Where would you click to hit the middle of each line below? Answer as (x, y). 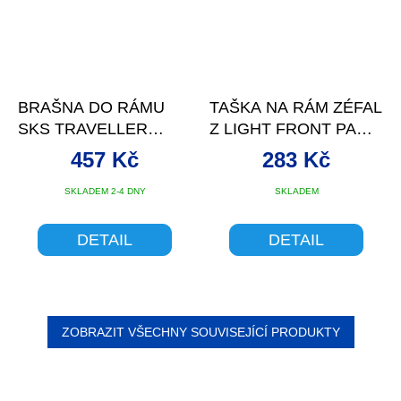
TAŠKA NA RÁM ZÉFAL (296, 108)
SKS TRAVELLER (83, 129)
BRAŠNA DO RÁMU (91, 108)
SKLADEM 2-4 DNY (105, 192)
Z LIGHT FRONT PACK (294, 129)
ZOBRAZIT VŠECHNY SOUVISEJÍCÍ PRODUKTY (200, 333)
